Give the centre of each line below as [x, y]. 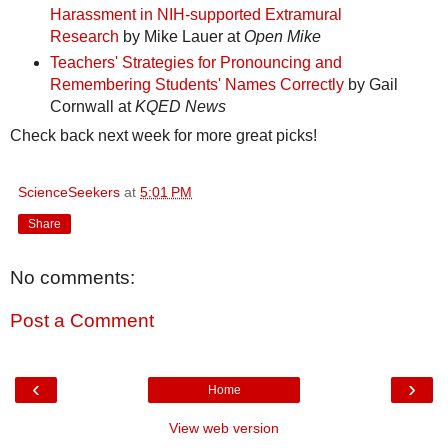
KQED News [180, 106]
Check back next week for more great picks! [163, 135]
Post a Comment [82, 321]
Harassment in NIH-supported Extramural [195, 14]
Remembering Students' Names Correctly [196, 84]
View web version [224, 427]
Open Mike [282, 36]
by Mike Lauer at [181, 36]
